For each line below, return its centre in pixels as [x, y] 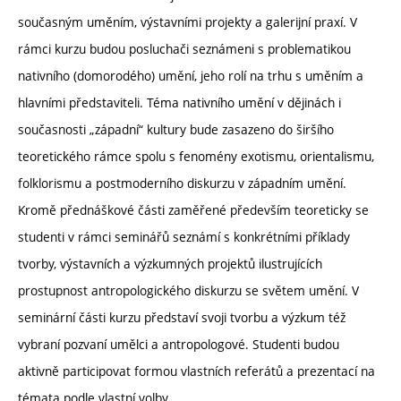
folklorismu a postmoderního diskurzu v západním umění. [182, 183]
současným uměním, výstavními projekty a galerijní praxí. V [188, 22]
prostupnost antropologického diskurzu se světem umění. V [188, 291]
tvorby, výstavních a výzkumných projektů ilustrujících [170, 264]
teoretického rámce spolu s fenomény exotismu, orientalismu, [196, 157]
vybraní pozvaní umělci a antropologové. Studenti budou [179, 345]
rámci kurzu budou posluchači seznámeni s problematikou [184, 49]
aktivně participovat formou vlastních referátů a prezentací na [196, 371]
